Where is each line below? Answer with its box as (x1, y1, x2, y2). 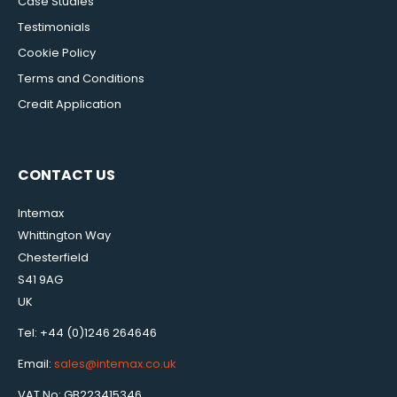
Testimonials (18, 19, 90, 36)
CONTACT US (18, 165, 115, 186)
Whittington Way (18, 227, 111, 245)
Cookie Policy (18, 44, 96, 62)
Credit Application (18, 96, 121, 113)
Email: (18, 355, 54, 373)
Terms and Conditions (18, 70, 144, 88)
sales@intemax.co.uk (54, 355, 176, 373)
